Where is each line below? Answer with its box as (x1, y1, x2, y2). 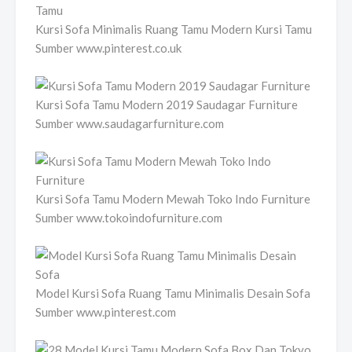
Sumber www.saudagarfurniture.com (35, 115, 224, 130)
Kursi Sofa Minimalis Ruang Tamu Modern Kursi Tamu (35, 21, 312, 36)
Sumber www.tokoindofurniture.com (35, 210, 222, 225)
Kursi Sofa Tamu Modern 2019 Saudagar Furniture (35, 97, 298, 112)
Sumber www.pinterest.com (35, 304, 176, 319)
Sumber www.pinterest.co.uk (35, 40, 181, 55)
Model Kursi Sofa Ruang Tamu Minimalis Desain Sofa (35, 285, 310, 300)
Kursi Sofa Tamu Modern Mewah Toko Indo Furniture (35, 191, 310, 206)
